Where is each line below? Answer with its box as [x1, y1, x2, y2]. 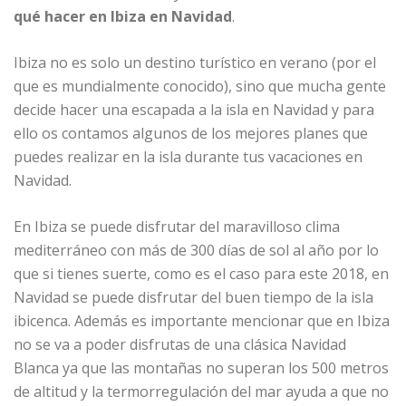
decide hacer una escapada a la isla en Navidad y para [14, 100, 374, 121]
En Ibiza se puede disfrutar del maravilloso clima [14, 217, 340, 237]
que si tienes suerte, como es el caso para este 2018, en [14, 264, 389, 285]
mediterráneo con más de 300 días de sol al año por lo [14, 240, 379, 261]
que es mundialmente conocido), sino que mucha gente [14, 76, 386, 97]
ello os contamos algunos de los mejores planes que [14, 123, 368, 144]
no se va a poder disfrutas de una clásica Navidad [14, 334, 346, 355]
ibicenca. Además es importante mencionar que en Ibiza [14, 311, 390, 332]
